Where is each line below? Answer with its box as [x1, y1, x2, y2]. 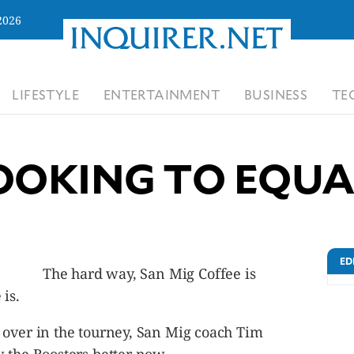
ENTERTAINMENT [103, 86, 220, 103]
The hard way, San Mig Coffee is [43, 264, 256, 283]
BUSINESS [243, 86, 308, 103]
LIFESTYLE [12, 86, 80, 103]
